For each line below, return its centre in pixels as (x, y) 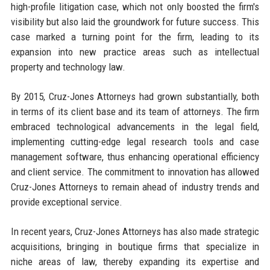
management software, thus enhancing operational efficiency (135, 156)
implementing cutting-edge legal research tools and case (135, 141)
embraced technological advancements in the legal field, (135, 126)
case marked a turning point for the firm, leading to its (135, 36)
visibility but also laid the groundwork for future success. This (135, 21)
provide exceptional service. (66, 202)
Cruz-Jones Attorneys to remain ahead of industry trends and (135, 187)
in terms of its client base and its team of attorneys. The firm (135, 111)
